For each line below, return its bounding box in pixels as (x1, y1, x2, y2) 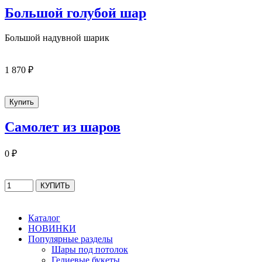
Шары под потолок (51, 244, 128, 255)
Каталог (28, 213, 60, 223)
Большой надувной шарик (5, 32, 109, 43)
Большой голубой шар (5, 5, 146, 20)
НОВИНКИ (28, 223, 76, 234)
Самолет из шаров (5, 119, 120, 135)
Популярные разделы (28, 234, 113, 244)
